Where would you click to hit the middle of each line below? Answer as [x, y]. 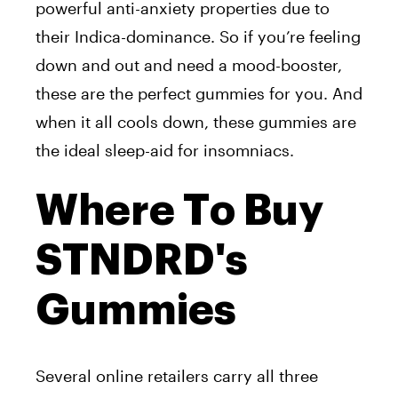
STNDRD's [142, 261]
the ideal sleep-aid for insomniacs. [165, 151]
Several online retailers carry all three [177, 376]
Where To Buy [179, 211]
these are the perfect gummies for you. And [199, 94]
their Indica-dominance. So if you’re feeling [198, 37]
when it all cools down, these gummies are [196, 122]
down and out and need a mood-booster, [189, 65]
